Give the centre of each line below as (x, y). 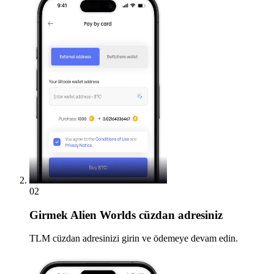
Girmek (49, 215)
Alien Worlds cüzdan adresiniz (145, 215)
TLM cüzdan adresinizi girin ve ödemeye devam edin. (134, 239)
